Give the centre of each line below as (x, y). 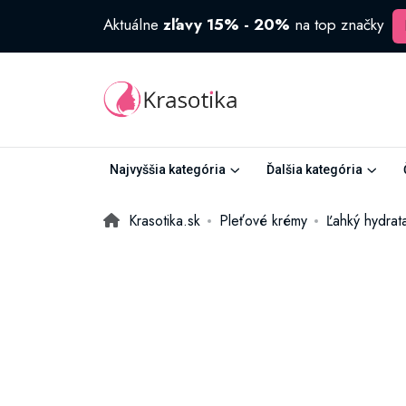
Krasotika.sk (164, 221)
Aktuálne (133, 24)
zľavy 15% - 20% (227, 24)
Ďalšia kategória (314, 169)
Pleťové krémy (263, 221)
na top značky (339, 24)
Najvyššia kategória (168, 169)
